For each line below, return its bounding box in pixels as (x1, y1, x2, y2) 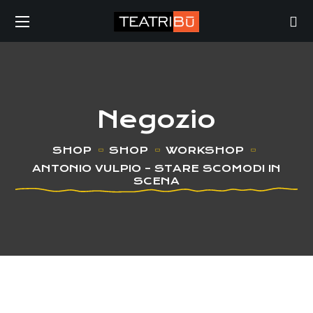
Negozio (97, 105, 216, 133)
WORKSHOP (165, 144, 244, 156)
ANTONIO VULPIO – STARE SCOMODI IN (32, 162, 281, 175)
